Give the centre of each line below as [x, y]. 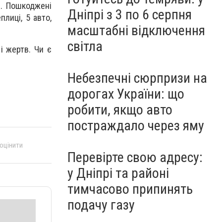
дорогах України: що [126, 94]
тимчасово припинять [130, 189]
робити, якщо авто [120, 110]
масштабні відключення [136, 30]
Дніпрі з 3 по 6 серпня [130, 15]
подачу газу [101, 205]
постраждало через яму [136, 126]
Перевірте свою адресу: [135, 157]
